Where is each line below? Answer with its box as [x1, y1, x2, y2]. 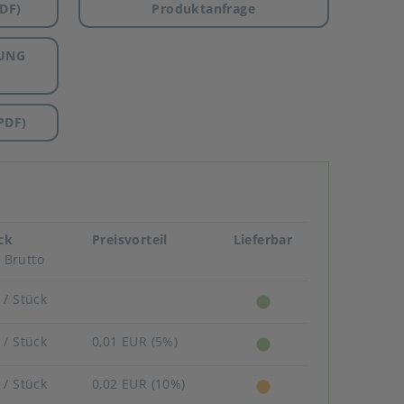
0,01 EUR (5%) [92, 333, 179, 350]
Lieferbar [233, 231, 293, 248]
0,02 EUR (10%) [92, 375, 186, 392]
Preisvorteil [92, 231, 168, 248]
